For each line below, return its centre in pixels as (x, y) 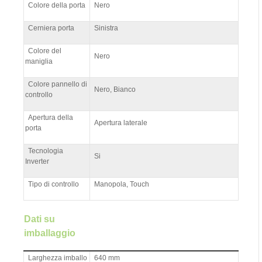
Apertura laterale (121, 123)
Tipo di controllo (54, 184)
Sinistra (106, 28)
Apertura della (51, 117)
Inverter (37, 161)
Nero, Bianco (115, 89)
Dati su (39, 219)
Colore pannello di (58, 84)
